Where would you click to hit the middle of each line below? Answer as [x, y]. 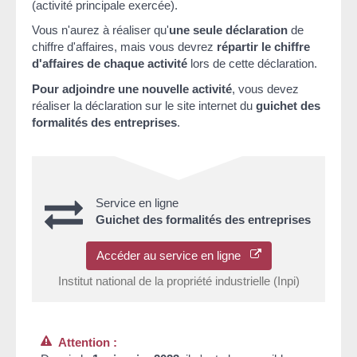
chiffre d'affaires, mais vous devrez [124, 47]
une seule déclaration [228, 30]
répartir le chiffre [263, 47]
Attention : [85, 342]
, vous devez [265, 88]
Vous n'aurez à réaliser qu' [100, 30]
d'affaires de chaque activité [110, 64]
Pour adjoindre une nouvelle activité [132, 88]
